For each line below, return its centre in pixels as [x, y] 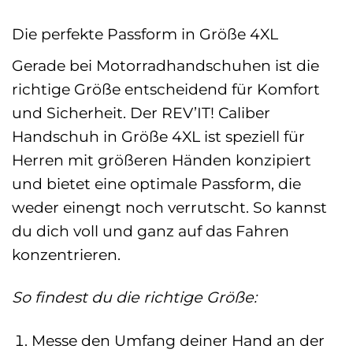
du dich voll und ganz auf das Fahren [150, 230]
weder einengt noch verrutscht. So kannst [169, 207]
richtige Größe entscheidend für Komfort [166, 89]
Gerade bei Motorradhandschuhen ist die [165, 65]
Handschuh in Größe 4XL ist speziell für [158, 136]
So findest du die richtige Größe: [134, 297]
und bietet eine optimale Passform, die [156, 183]
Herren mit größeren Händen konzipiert [162, 160]
